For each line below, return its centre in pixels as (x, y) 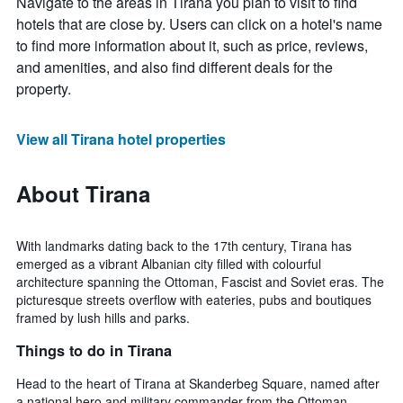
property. (44, 89)
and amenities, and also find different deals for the (175, 67)
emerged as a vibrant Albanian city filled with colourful (169, 264)
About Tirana (83, 194)
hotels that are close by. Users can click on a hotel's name (199, 24)
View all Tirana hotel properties (121, 139)
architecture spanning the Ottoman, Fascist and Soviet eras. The (200, 282)
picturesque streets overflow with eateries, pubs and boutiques (194, 300)
